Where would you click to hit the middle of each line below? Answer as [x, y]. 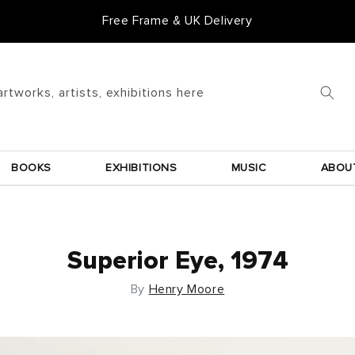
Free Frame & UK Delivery [177, 21]
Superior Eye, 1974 [177, 261]
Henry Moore [187, 289]
